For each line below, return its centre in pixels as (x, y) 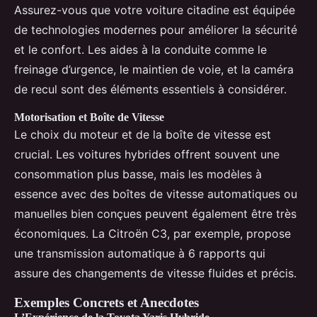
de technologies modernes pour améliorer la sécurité (156, 29)
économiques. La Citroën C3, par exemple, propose (152, 233)
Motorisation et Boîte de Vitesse (89, 117)
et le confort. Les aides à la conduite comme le (140, 49)
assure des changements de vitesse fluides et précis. (155, 273)
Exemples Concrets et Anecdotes (106, 302)
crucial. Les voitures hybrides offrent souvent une (147, 154)
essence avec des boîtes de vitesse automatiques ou (156, 194)
